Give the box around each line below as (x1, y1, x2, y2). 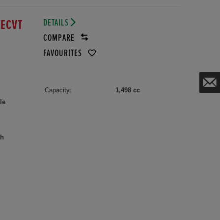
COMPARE (43, 33, 77, 43)
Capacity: (44, 86, 72, 94)
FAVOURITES (43, 48, 84, 58)
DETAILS (43, 18, 71, 27)
